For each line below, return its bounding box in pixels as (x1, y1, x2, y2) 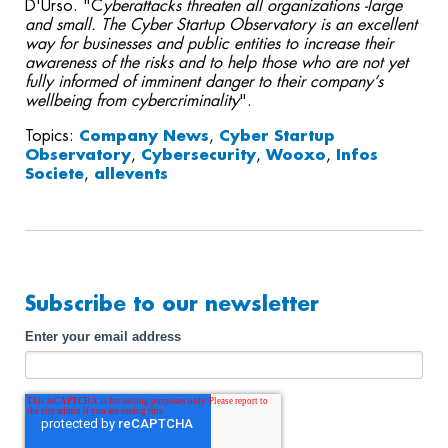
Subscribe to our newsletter (25, 294, 319, 315)
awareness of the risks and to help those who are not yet (25, 55, 408, 71)
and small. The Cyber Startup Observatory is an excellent (25, 17, 417, 33)
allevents (94, 166, 168, 182)
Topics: (25, 128, 79, 144)
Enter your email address (25, 329, 181, 344)
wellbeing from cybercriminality (25, 93, 239, 109)
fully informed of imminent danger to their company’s (25, 74, 383, 90)
